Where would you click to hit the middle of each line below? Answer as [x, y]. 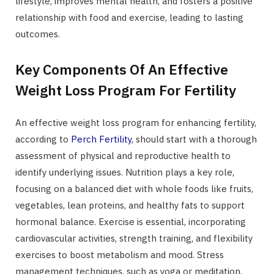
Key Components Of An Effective [122, 69]
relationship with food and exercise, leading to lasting [129, 17]
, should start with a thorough [194, 139]
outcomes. [38, 34]
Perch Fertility [101, 139]
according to [43, 139]
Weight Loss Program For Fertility [126, 90]
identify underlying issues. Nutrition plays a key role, [125, 172]
